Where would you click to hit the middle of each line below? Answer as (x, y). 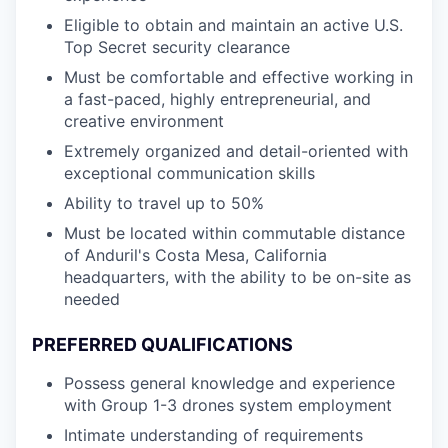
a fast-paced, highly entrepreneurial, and (217, 99)
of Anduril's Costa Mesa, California (195, 255)
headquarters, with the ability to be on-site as (237, 277)
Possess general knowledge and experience (229, 383)
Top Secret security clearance (177, 47)
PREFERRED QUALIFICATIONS (162, 344)
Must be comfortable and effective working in (238, 77)
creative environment (144, 121)
